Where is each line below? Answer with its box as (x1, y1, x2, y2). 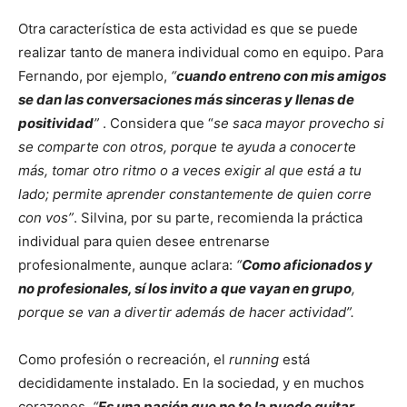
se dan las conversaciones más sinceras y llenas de (18, 91, 354, 109)
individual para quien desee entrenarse (18, 233, 270, 251)
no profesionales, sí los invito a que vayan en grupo (18, 280, 352, 298)
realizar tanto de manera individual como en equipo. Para (18, 44, 383, 62)
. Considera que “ (103, 114, 213, 133)
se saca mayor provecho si (213, 114, 384, 133)
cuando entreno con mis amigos (176, 67, 386, 85)
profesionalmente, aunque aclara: (18, 256, 236, 274)
